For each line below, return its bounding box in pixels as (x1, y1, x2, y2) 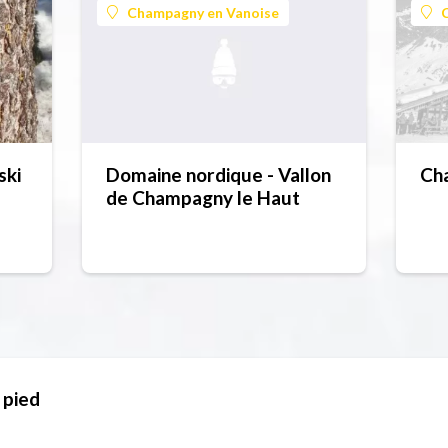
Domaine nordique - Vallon (106, 163, 332, 187)
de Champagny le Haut (106, 186, 301, 210)
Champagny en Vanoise (127, 3, 280, 21)
